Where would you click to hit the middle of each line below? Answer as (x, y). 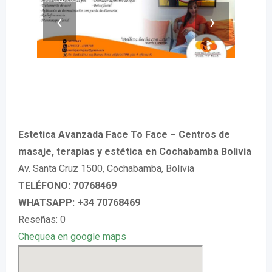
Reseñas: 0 (42, 220)
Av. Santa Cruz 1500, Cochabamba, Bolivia (106, 169)
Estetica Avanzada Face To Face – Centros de (124, 135)
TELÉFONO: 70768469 (67, 186)
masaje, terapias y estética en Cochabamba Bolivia (135, 152)
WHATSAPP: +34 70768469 (79, 203)
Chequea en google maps (72, 237)
